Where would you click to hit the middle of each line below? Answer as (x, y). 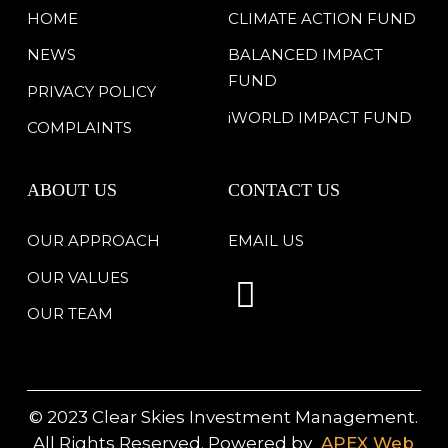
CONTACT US (284, 189)
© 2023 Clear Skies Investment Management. (224, 416)
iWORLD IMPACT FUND (320, 117)
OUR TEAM (69, 314)
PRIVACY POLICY (91, 91)
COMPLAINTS (79, 128)
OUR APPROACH (93, 241)
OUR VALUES (77, 277)
